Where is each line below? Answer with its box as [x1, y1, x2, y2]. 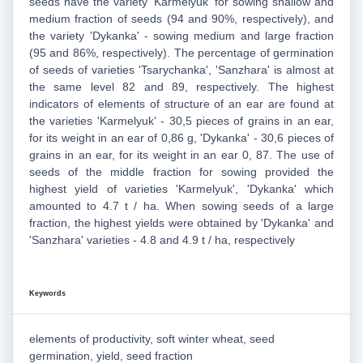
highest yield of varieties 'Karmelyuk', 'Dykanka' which [29, 182, 334, 196]
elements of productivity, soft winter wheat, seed [29, 332, 275, 346]
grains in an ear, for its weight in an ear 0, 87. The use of [29, 148, 334, 162]
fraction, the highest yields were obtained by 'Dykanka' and [29, 216, 334, 230]
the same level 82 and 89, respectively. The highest [29, 80, 334, 94]
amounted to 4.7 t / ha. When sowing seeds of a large [29, 199, 334, 213]
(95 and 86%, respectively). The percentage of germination [29, 46, 334, 60]
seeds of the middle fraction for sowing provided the [29, 165, 334, 179]
